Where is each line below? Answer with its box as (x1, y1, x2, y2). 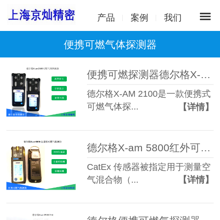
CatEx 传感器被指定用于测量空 (87, 162, 211, 172)
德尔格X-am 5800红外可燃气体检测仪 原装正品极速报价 (200, 141, 211, 153)
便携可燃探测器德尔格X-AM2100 (200, 69, 211, 81)
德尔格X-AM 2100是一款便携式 (87, 89, 211, 99)
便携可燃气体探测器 (63, 39, 157, 50)
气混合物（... (87, 174, 139, 185)
